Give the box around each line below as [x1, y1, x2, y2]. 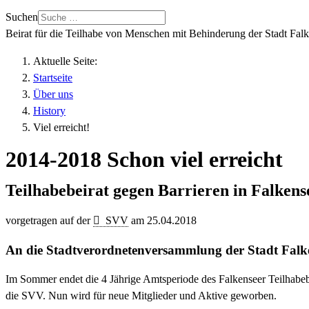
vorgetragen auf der [6, 215, 93, 227]
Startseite [33, 72, 72, 84]
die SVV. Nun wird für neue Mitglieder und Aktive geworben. [6, 290, 277, 302]
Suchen [6, 11, 38, 23]
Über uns [33, 88, 73, 101]
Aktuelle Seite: [33, 55, 103, 68]
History [33, 105, 66, 117]
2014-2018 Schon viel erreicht [6, 146, 283, 172]
